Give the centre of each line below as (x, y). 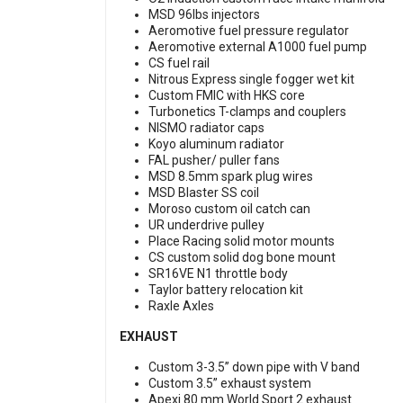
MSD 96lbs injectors (206, 15)
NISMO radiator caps (208, 128)
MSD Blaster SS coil (205, 193)
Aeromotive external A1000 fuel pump (259, 47)
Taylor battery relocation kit (227, 290)
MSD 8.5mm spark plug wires (232, 177)
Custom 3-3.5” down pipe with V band (255, 367)
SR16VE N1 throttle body (219, 274)
